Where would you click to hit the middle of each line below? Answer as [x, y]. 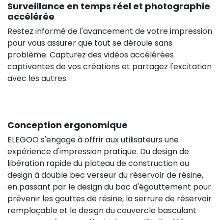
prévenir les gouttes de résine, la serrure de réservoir [110, 198]
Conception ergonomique [68, 125]
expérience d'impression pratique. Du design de [98, 151]
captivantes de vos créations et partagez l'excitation [110, 66]
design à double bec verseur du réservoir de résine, [105, 175]
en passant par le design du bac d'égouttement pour [109, 187]
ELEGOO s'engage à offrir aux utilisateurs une [93, 139]
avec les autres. [38, 78]
